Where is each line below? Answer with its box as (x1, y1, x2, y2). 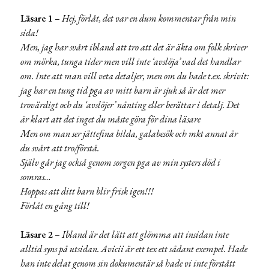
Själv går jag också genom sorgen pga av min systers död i (20, 156, 220, 169)
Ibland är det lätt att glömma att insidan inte (62, 228, 229, 241)
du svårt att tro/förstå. (20, 141, 99, 154)
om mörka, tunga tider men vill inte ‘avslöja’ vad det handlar (20, 55, 241, 68)
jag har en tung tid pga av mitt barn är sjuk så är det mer (20, 83, 225, 97)
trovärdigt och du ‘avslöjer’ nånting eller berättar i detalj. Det (20, 98, 240, 111)
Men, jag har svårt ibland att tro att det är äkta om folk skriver (20, 40, 247, 53)
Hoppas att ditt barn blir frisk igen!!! (20, 184, 154, 198)
